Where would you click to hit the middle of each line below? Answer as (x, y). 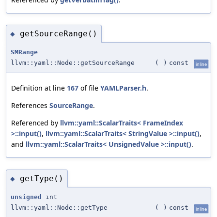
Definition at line (39, 88)
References (30, 106)
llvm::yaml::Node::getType (59, 208)
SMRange (24, 52)
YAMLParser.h (123, 88)
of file (89, 88)
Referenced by (36, 123)
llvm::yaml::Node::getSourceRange (73, 63)
